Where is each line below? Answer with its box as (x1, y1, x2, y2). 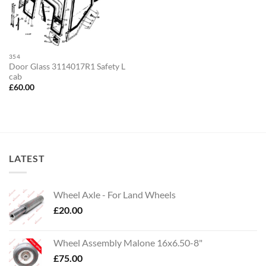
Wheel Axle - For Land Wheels (53, 189, 176, 201)
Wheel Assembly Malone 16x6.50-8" (53, 237, 202, 249)
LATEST (9, 152, 45, 164)
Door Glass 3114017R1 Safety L (8, 61, 125, 71)
